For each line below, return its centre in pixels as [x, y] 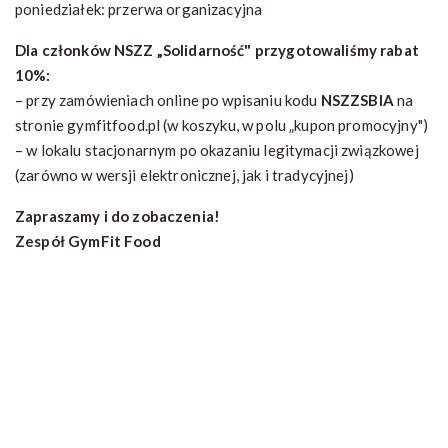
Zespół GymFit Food [88, 240]
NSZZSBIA [357, 99]
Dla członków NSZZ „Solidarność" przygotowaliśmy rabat [217, 49]
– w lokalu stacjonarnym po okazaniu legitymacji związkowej [217, 149]
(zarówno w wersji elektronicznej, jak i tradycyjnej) [184, 174]
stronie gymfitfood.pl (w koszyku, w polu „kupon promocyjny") [221, 124]
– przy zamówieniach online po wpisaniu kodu [166, 99]
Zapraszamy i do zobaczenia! [118, 215]
